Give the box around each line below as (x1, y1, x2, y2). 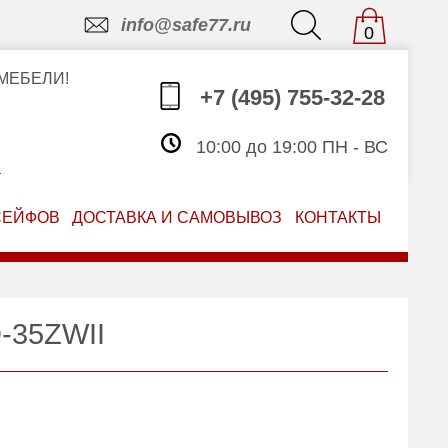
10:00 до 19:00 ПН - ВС (190, 137, 388, 158)
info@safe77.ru (120, 15, 251, 35)
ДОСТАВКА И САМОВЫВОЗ (72, 209, 283, 226)
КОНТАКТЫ (295, 209, 382, 226)
